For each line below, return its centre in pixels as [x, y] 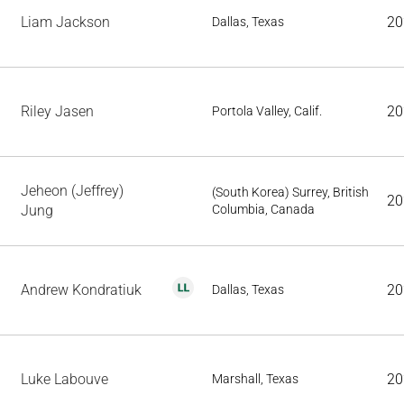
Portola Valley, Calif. [267, 111]
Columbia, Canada [263, 209]
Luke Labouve [64, 379]
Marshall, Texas [255, 379]
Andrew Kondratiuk [81, 290]
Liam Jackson [65, 22]
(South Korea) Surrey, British [290, 192]
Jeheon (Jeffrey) [72, 191]
